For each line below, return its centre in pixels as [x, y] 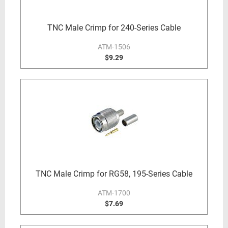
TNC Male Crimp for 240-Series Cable [114, 28]
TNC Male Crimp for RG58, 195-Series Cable [114, 174]
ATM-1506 [114, 47]
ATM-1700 [114, 193]
